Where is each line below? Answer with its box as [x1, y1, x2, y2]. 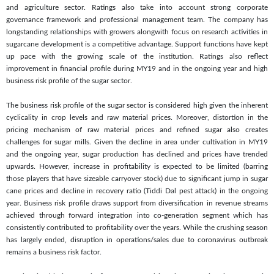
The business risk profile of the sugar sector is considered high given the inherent [6, 101, 268, 109]
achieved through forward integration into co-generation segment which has [6, 211, 268, 219]
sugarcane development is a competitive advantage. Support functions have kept [6, 40, 268, 48]
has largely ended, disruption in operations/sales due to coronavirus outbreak [6, 235, 268, 243]
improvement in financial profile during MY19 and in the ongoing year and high [6, 64, 268, 72]
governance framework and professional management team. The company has [6, 15, 268, 23]
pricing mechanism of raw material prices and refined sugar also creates [6, 125, 268, 133]
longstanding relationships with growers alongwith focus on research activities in [6, 28, 268, 35]
